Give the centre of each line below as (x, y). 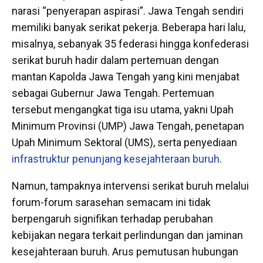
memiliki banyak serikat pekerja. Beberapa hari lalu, (129, 28)
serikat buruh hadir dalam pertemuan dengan (115, 60)
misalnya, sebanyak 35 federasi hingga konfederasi (130, 44)
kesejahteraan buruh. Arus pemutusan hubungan (125, 252)
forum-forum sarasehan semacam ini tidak (111, 203)
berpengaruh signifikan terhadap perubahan (112, 219)
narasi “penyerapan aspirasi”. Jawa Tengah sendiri (128, 11)
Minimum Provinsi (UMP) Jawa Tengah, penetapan (128, 126)
